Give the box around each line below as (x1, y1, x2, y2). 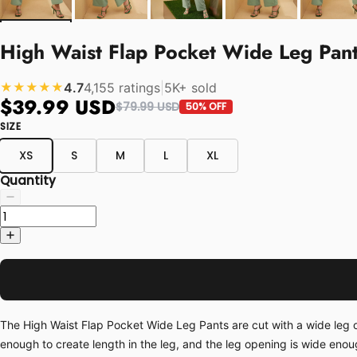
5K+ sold (164, 79, 217, 96)
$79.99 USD (116, 98, 179, 115)
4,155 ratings (84, 79, 160, 96)
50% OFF (186, 100, 226, 114)
